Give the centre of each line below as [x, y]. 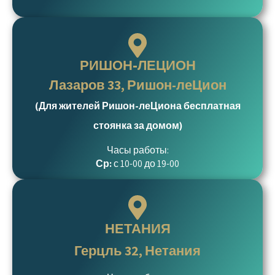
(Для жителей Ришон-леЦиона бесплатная [137, 106]
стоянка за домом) [137, 126]
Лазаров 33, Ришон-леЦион [137, 85]
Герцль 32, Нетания [137, 250]
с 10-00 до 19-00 [146, 164]
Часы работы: [137, 150]
